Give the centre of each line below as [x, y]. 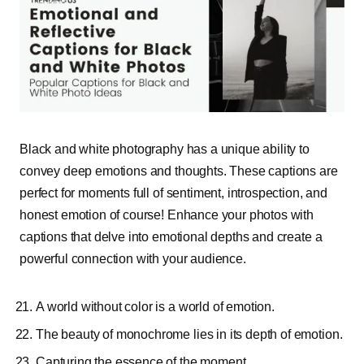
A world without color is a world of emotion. [155, 306]
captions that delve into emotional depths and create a [171, 236]
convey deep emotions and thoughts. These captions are [179, 171]
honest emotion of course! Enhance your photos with [167, 214]
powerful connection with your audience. [133, 258]
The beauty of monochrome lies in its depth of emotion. [189, 334]
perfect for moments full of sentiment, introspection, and [173, 193]
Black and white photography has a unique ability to [165, 149]
